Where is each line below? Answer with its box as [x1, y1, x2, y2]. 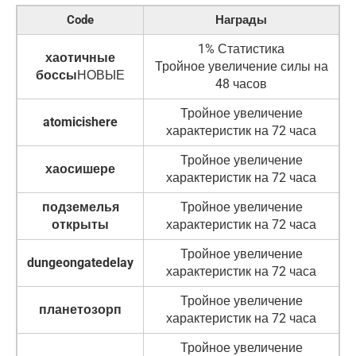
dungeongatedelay [27, 254, 133, 270]
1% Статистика [198, 41, 284, 56]
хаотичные [45, 49, 115, 65]
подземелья [41, 199, 119, 215]
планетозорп [39, 301, 122, 317]
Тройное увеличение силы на [154, 58, 328, 74]
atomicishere [43, 114, 118, 130]
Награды [215, 12, 267, 27]
